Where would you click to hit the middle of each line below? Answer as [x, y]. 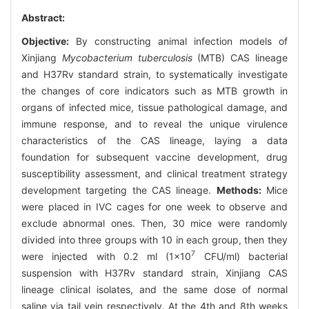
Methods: [239, 190]
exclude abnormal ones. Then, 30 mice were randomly [154, 223]
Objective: [45, 41]
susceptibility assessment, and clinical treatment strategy [154, 173]
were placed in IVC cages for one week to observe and [154, 206]
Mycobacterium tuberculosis [127, 57]
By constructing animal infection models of [178, 41]
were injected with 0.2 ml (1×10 [107, 256]
